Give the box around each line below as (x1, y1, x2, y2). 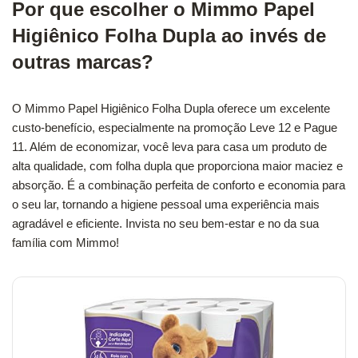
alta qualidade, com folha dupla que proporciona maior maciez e (12, 158, 343, 173)
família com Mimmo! (12, 235, 119, 249)
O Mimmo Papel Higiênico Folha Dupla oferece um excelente (12, 101, 330, 115)
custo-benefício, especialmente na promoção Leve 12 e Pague (12, 120, 337, 134)
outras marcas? (12, 50, 153, 73)
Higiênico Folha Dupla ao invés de (12, 24, 326, 46)
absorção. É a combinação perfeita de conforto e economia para (12, 177, 345, 192)
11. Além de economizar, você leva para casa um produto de (12, 139, 327, 153)
